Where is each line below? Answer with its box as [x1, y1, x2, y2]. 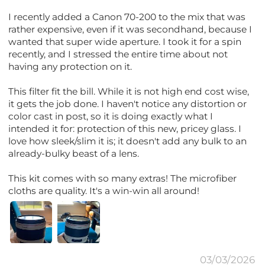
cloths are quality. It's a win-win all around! [8, 185, 200, 196]
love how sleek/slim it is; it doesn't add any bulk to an [8, 135, 247, 147]
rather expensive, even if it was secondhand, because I [8, 23, 253, 35]
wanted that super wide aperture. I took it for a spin [8, 35, 242, 47]
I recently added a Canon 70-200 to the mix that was [8, 11, 246, 22]
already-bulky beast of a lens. [8, 147, 140, 159]
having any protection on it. [8, 60, 132, 72]
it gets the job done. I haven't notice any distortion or [8, 98, 247, 109]
